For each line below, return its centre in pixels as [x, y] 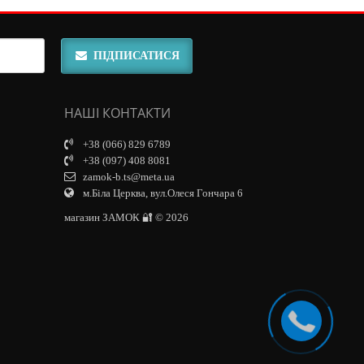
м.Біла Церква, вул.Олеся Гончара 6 [161, 193]
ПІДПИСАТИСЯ [136, 55]
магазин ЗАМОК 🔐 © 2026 [126, 217]
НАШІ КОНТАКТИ [117, 113]
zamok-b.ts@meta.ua [127, 176]
